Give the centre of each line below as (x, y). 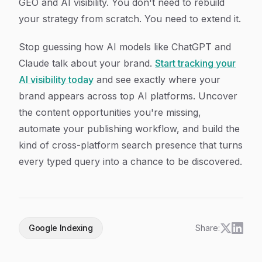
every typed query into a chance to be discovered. (130, 161)
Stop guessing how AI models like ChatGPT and (125, 47)
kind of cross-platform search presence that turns (131, 145)
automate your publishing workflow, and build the (129, 129)
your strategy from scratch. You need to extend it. (130, 19)
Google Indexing (61, 228)
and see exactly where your (157, 80)
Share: (208, 228)
